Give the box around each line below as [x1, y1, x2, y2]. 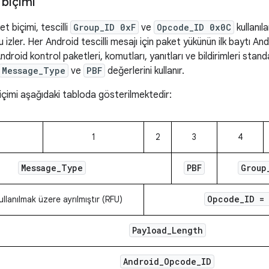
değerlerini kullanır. [105, 65, 184, 77]
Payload [131, 225, 167, 236]
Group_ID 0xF [73, 22, 136, 33]
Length [171, 225, 203, 236]
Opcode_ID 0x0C [157, 22, 231, 33]
